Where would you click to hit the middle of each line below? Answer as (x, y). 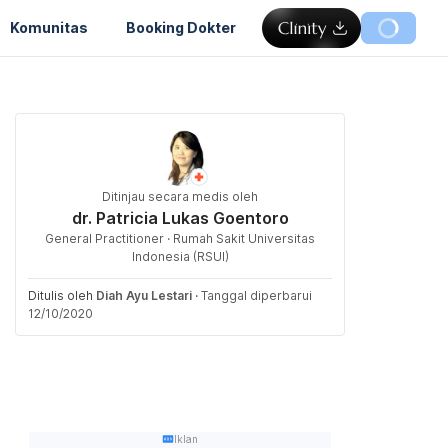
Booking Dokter (181, 27)
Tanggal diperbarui (256, 295)
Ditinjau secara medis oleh (180, 196)
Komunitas (49, 27)
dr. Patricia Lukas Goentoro (180, 218)
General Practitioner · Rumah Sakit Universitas (180, 238)
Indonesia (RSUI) (180, 256)
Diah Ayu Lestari (144, 295)
